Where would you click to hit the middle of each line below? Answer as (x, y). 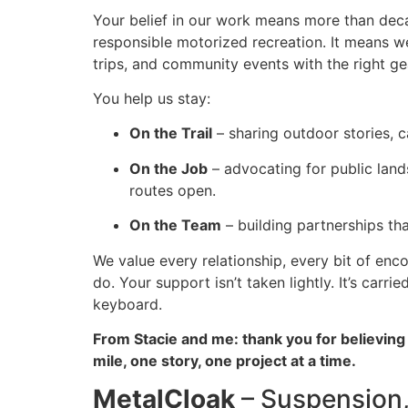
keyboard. (127, 304)
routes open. (173, 190)
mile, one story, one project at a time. (224, 360)
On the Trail (171, 133)
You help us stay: (152, 98)
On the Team (175, 225)
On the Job (168, 168)
